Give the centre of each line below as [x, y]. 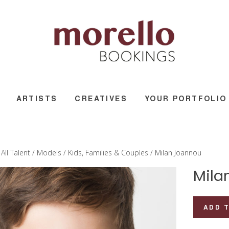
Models [49, 153]
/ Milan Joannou [175, 153]
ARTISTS [37, 98]
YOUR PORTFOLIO [186, 98]
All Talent [16, 153]
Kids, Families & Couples [108, 153]
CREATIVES [101, 98]
